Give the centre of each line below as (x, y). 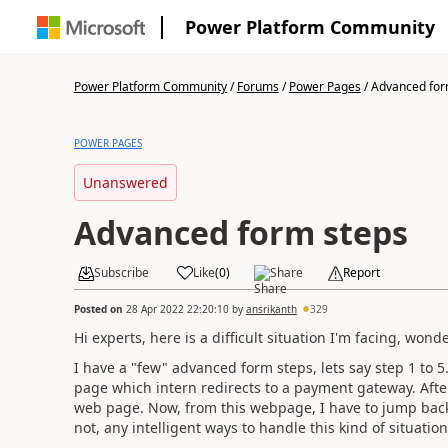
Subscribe (121, 272)
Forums (257, 86)
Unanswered (125, 182)
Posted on (99, 308)
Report (361, 272)
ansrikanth (271, 308)
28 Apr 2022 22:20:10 (177, 308)
